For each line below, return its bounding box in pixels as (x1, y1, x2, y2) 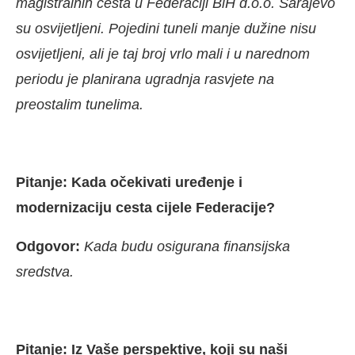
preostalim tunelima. (16, 97, 143, 113)
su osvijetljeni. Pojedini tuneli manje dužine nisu (16, 21, 316, 37)
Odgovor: (16, 239, 84, 255)
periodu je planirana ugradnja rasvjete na (16, 71, 274, 88)
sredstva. (16, 264, 74, 281)
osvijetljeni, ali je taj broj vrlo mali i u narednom (16, 46, 310, 63)
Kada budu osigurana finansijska (84, 239, 290, 255)
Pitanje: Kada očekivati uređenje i (16, 174, 242, 191)
